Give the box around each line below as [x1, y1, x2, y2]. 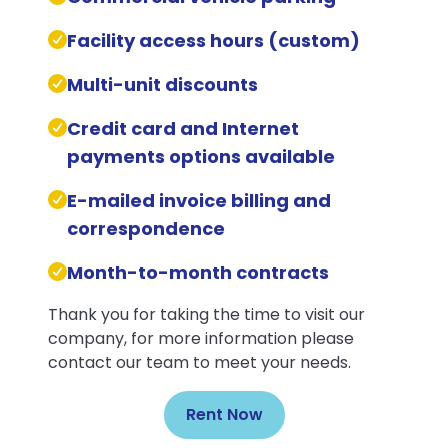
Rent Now [185, 403, 263, 426]
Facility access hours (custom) [66, 28, 360, 53]
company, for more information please [48, 327, 354, 350]
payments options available [66, 144, 335, 169]
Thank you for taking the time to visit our [48, 303, 365, 326]
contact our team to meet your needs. [48, 351, 355, 374]
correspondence [66, 216, 225, 241]
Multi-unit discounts [66, 72, 258, 97]
